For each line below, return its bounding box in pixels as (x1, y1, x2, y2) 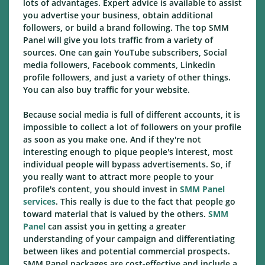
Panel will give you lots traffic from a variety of (23, 34, 213, 46)
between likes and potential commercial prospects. (23, 245, 230, 257)
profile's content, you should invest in (23, 183, 180, 195)
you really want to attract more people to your (23, 171, 214, 183)
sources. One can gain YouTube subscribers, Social (23, 47, 227, 59)
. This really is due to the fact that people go (56, 196, 235, 208)
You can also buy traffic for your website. (23, 84, 190, 96)
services (23, 196, 56, 208)
